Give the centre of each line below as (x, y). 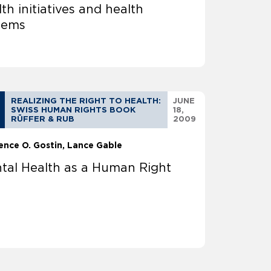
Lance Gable (95, 145)
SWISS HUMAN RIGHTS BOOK (73, 110)
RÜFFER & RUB (43, 119)
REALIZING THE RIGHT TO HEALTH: (86, 101)
